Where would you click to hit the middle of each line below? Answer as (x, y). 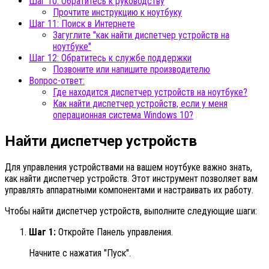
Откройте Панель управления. (114, 232)
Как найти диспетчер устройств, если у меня (140, 104)
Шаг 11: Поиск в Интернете (82, 24)
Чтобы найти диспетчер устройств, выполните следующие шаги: (131, 211)
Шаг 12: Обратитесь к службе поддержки (110, 58)
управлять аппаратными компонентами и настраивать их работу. (129, 190)
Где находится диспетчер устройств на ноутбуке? (150, 92)
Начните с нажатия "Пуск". (80, 253)
